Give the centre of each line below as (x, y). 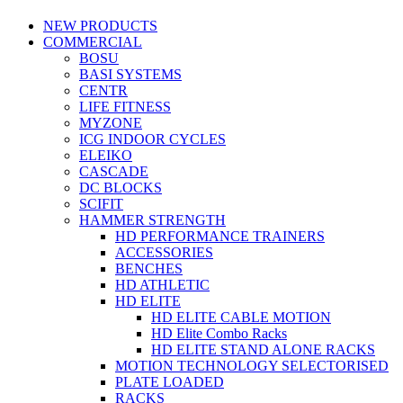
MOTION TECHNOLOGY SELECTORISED (252, 365)
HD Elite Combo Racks (219, 333)
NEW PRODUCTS (100, 25)
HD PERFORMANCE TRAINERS (220, 236)
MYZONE (111, 122)
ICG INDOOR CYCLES (152, 139)
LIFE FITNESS (125, 106)
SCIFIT (101, 203)
